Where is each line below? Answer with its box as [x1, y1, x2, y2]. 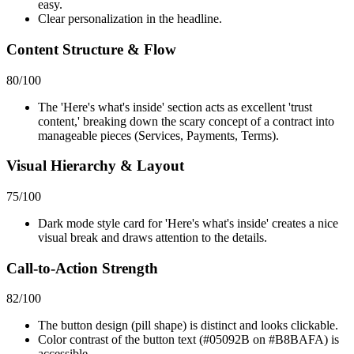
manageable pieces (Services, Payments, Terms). [38, 128, 279, 142]
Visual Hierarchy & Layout [6, 157, 184, 175]
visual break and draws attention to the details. [38, 231, 267, 244]
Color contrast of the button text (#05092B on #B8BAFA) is [38, 333, 339, 347]
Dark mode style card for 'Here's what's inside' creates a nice [38, 217, 338, 230]
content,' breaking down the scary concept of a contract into [38, 114, 334, 128]
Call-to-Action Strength [6, 259, 158, 277]
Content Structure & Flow [6, 40, 176, 58]
